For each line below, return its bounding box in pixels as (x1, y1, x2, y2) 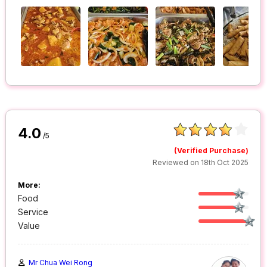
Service (18, 207, 49, 218)
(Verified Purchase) (174, 146, 249, 156)
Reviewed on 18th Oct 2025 (153, 158, 249, 167)
